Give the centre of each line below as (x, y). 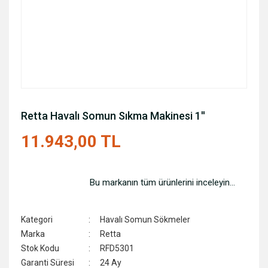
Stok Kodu (40, 248)
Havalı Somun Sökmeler (145, 220)
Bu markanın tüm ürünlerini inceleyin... (162, 182)
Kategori (37, 220)
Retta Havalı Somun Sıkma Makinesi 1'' (113, 116)
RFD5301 (117, 248)
